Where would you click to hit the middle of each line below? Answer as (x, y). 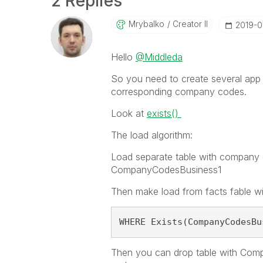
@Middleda (159, 57)
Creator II (189, 24)
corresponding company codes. (178, 92)
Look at (129, 113)
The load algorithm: (151, 135)
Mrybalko (146, 24)
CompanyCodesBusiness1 (166, 170)
